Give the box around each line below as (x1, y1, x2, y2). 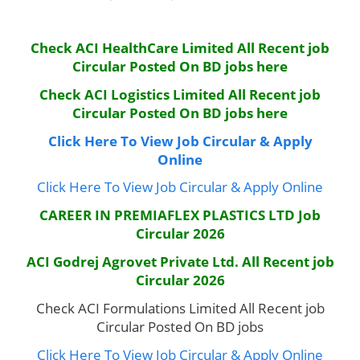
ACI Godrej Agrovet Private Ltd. (26, 252, 239, 272)
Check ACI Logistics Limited (39, 84, 225, 104)
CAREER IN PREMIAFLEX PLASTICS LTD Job (39, 206, 321, 225)
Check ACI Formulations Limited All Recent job (35, 299, 325, 318)
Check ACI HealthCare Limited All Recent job (31, 38, 329, 57)
